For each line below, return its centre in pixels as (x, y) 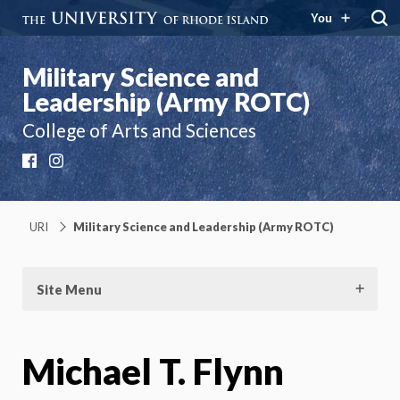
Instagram (98, 164)
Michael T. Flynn (153, 371)
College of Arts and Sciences (139, 130)
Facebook (69, 164)
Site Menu (69, 289)
